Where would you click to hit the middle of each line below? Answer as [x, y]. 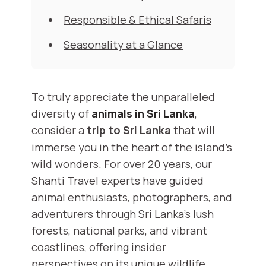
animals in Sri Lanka [143, 114]
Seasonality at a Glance [123, 45]
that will [193, 130]
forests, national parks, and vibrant [119, 231]
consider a [59, 130]
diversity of [61, 114]
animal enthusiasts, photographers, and [132, 197]
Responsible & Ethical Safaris [137, 20]
